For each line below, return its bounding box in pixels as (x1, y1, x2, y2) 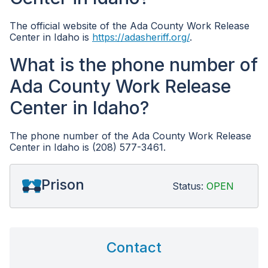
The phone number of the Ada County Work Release (10, 130, 251, 142)
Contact (106, 239, 162, 256)
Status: (172, 179, 206, 192)
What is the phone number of (10, 54, 258, 75)
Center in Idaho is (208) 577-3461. (10, 141, 166, 153)
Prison (41, 176, 84, 193)
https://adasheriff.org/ (92, 31, 190, 43)
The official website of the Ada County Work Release (10, 20, 249, 32)
